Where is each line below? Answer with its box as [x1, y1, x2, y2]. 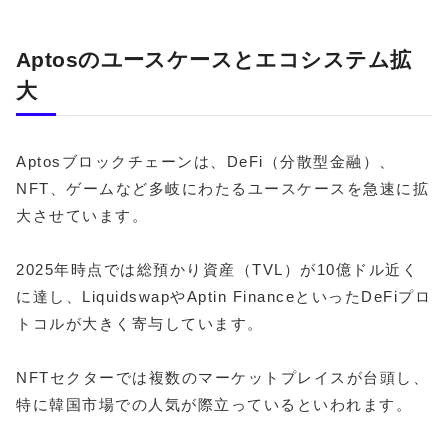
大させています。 [16, 206, 148, 224]
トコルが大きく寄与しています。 [16, 314, 264, 332]
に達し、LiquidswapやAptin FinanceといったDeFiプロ [16, 287, 431, 305]
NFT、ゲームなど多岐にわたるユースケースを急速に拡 [16, 179, 429, 197]
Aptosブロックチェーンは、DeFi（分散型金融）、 [16, 152, 396, 170]
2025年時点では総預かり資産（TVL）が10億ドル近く [16, 260, 418, 278]
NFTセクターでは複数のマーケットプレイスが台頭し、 [16, 368, 429, 386]
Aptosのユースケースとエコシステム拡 [16, 47, 412, 71]
